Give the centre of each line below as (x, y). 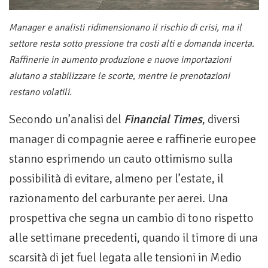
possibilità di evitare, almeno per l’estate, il (116, 179)
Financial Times (163, 120)
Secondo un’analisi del (66, 120)
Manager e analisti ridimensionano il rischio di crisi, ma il (125, 28)
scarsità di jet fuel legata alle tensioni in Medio (125, 258)
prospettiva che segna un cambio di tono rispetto (131, 218)
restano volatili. (40, 92)
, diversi (221, 120)
